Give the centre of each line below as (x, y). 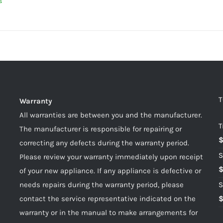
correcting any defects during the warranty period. (104, 143)
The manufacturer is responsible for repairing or (101, 129)
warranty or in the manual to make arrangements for (109, 213)
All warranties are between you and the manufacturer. (111, 115)
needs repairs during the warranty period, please (102, 185)
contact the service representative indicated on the (108, 199)
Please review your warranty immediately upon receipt (111, 157)
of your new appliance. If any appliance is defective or (110, 171)
